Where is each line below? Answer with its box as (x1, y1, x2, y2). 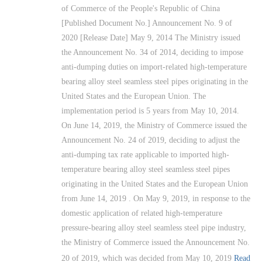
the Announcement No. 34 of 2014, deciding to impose (61, 47, 243, 57)
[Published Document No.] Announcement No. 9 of (61, 18, 232, 27)
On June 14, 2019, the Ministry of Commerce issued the (61, 120, 247, 130)
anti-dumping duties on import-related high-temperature (61, 62, 247, 71)
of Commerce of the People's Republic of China (61, 4, 220, 13)
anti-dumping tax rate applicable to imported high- (61, 150, 229, 159)
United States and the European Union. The (61, 91, 206, 101)
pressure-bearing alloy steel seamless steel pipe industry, (61, 223, 246, 232)
